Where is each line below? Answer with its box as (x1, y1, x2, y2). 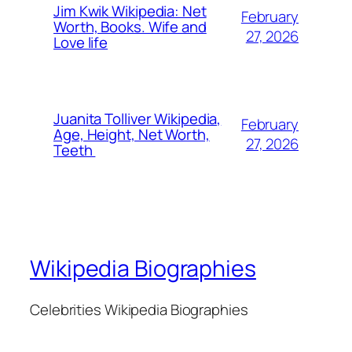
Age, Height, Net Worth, (53, 124, 210, 145)
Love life (53, 32, 108, 53)
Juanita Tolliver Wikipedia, (53, 108, 222, 130)
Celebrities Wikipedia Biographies (30, 299, 248, 320)
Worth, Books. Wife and (53, 16, 207, 38)
